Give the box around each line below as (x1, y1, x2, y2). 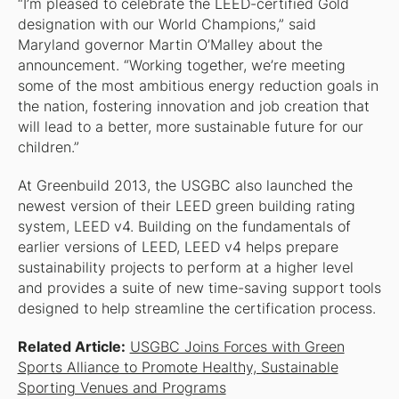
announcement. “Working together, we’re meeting (17, 57, 346, 75)
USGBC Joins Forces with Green (129, 338, 345, 356)
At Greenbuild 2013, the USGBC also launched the (17, 177, 353, 195)
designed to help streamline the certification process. (17, 300, 376, 318)
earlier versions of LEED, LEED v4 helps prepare (17, 239, 338, 256)
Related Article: (17, 338, 126, 356)
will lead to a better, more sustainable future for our (17, 118, 363, 136)
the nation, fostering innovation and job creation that (17, 98, 370, 116)
